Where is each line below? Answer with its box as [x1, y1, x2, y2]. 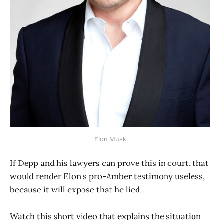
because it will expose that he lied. [10, 184, 142, 195]
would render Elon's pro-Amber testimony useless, [10, 170, 205, 182]
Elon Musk [94, 135, 126, 143]
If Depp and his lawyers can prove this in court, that [10, 157, 209, 168]
